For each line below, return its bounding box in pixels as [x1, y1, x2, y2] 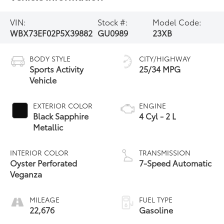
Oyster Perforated [10, 156, 77, 168]
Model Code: [152, 16, 202, 28]
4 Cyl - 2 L [139, 109, 176, 121]
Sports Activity [29, 62, 84, 74]
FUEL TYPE [139, 194, 172, 204]
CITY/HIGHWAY [139, 53, 190, 63]
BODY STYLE [29, 53, 71, 63]
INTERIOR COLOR [10, 147, 69, 157]
